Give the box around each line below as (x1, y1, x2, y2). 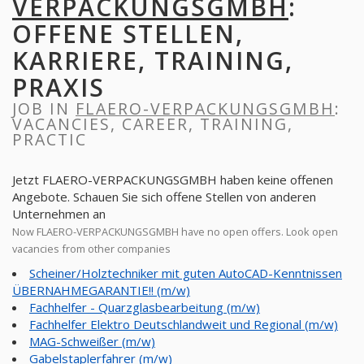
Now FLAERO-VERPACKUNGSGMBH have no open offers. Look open (12, 224, 338, 239)
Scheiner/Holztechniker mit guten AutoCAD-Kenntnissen (29, 265, 342, 281)
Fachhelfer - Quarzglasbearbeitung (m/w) (29, 299, 260, 315)
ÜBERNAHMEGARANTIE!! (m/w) (12, 282, 190, 298)
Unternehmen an (12, 206, 106, 222)
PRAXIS (12, 71, 105, 104)
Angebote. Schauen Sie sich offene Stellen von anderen (12, 188, 316, 205)
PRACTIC (12, 128, 87, 150)
